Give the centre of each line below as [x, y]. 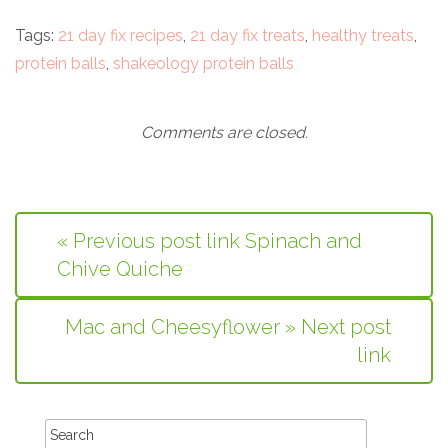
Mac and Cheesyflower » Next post [228, 327]
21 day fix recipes [120, 36]
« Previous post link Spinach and [209, 241]
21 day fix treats [247, 36]
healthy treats [363, 36]
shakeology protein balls [203, 64]
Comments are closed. [224, 133]
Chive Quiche [120, 269]
